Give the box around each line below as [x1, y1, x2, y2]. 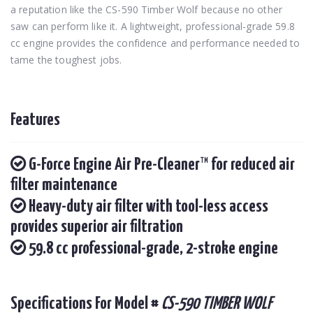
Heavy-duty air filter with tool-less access [26, 198, 268, 215]
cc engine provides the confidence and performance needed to [10, 36, 300, 50]
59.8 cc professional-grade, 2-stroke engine [26, 240, 278, 257]
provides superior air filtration [10, 218, 183, 235]
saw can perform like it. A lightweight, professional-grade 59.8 [10, 19, 295, 33]
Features [10, 111, 60, 129]
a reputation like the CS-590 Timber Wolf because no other [10, 2, 282, 16]
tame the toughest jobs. [10, 52, 122, 66]
